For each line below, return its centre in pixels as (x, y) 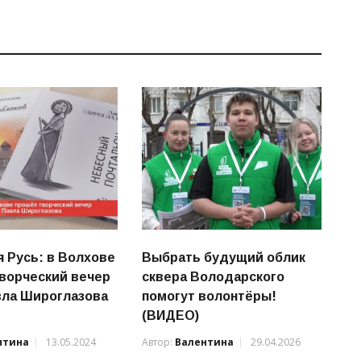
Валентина (204, 342)
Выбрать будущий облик (223, 257)
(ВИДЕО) (170, 315)
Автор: (158, 342)
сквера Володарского (213, 276)
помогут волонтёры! (209, 296)
